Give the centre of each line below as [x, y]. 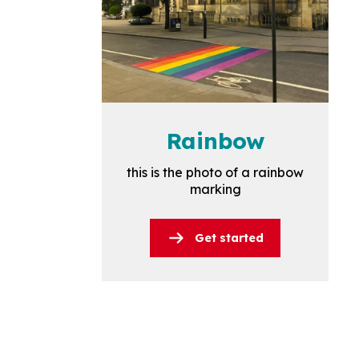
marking [215, 190]
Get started [230, 238]
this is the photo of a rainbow [216, 173]
